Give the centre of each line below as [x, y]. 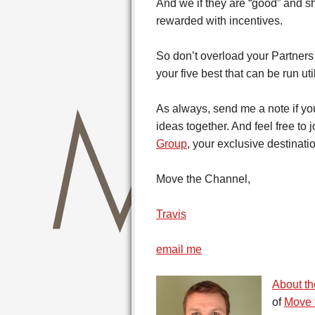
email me [179, 249]
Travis [171, 214]
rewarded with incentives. [219, 21]
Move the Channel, [203, 179]
